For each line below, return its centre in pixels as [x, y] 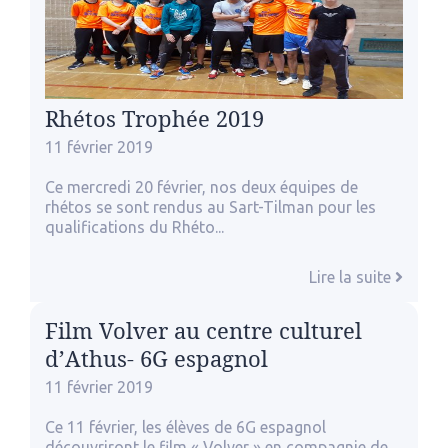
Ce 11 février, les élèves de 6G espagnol [185, 426]
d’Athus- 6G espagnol [156, 358]
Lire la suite [352, 276]
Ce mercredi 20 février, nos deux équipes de [201, 186]
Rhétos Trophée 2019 [154, 118]
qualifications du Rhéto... [134, 226]
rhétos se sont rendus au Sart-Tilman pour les [210, 206]
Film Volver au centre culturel [203, 330]
